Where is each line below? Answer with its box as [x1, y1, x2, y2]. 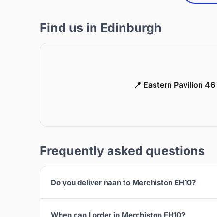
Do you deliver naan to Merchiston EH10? [51, 177, 196, 187]
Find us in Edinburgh [40, 20, 162, 35]
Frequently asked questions [40, 143, 205, 158]
